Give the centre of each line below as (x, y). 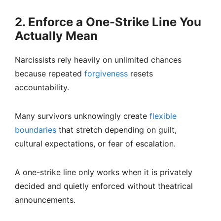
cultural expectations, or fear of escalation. (95, 144)
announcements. (45, 200)
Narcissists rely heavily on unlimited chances (98, 60)
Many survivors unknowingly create (82, 116)
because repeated (50, 74)
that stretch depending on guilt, (116, 130)
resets (140, 74)
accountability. (42, 88)
